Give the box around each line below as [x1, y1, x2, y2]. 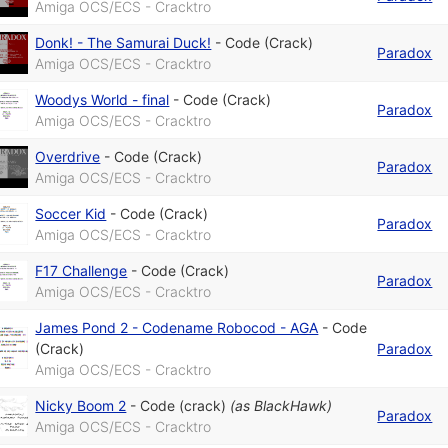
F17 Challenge [35, 261, 128, 279]
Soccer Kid [35, 204, 107, 222]
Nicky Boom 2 [35, 396, 127, 414]
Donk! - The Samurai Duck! [35, 33, 212, 51]
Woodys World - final [35, 90, 170, 108]
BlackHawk [254, 396, 328, 414]
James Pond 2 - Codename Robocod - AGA [35, 318, 319, 336]
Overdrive [35, 147, 101, 165]
